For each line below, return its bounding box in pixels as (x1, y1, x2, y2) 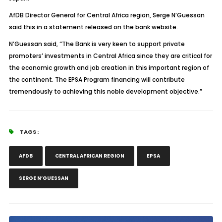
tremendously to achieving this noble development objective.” (8, 87, 202, 96)
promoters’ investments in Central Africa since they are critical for (8, 52, 212, 60)
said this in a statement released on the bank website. (8, 23, 178, 31)
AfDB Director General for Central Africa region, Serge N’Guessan (8, 11, 205, 19)
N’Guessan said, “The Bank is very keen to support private (8, 40, 185, 48)
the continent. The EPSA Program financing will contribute (8, 75, 185, 84)
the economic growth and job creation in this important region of (8, 63, 209, 72)
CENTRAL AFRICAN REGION (55, 152, 124, 160)
